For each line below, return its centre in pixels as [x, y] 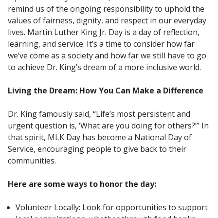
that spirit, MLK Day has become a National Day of [100, 137]
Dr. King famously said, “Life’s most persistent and [99, 114]
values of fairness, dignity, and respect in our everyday [107, 20]
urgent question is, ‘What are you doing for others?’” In [108, 125]
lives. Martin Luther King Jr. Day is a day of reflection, [104, 32]
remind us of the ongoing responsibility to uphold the [106, 9]
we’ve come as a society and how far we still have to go [107, 55]
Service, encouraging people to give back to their [97, 149]
